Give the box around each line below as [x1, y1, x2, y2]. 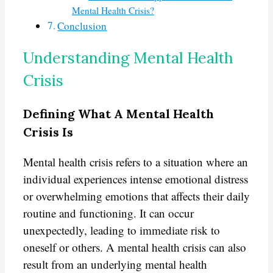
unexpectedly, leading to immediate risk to [23, 222, 220, 238]
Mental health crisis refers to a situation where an [23, 154, 248, 169]
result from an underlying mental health [23, 256, 207, 272]
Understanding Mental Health [23, 48, 233, 68]
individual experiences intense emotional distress [23, 171, 248, 186]
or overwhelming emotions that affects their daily [23, 188, 250, 204]
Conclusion [57, 19, 107, 34]
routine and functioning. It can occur [23, 205, 194, 221]
